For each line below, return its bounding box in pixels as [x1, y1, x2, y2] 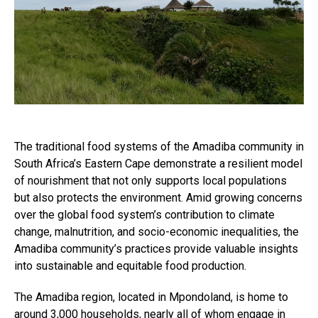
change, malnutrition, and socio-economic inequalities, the [14, 224, 299, 238]
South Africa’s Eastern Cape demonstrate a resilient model [14, 156, 302, 170]
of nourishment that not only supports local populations [14, 173, 287, 187]
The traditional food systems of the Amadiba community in [14, 139, 304, 153]
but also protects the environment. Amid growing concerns [14, 190, 302, 204]
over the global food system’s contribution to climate [14, 207, 275, 221]
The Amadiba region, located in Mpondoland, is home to [14, 290, 288, 304]
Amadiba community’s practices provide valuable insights [14, 241, 298, 256]
